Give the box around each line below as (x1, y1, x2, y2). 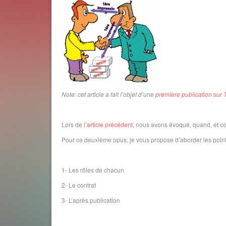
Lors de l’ (62, 120, 87, 129)
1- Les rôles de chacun (62, 165, 124, 174)
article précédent (87, 120, 133, 129)
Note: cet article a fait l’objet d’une (62, 89, 155, 98)
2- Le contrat (62, 180, 96, 189)
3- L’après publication (62, 195, 120, 204)
